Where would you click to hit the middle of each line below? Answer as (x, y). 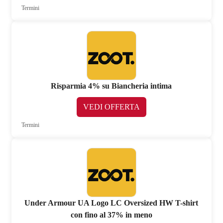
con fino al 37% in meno (111, 215)
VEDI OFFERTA (111, 107)
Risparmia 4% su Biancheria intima (111, 86)
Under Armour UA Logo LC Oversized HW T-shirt (111, 203)
